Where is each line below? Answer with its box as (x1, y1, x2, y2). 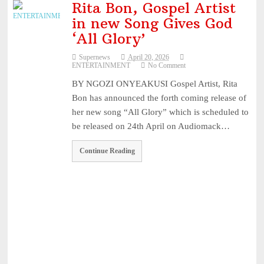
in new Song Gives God (71, 14, 233, 32)
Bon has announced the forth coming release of (71, 93, 246, 103)
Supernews (78, 52, 110, 61)
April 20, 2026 (127, 52, 169, 61)
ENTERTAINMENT (71, 61, 130, 70)
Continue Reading (79, 147, 135, 156)
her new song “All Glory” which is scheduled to (71, 107, 249, 117)
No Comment (147, 61, 186, 70)
